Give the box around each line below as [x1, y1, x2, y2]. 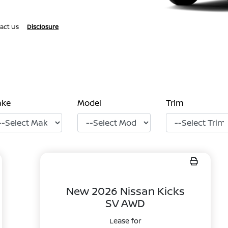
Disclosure [27, 22, 59, 31]
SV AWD [105, 196, 146, 210]
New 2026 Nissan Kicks [66, 184, 185, 198]
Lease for [109, 216, 141, 225]
